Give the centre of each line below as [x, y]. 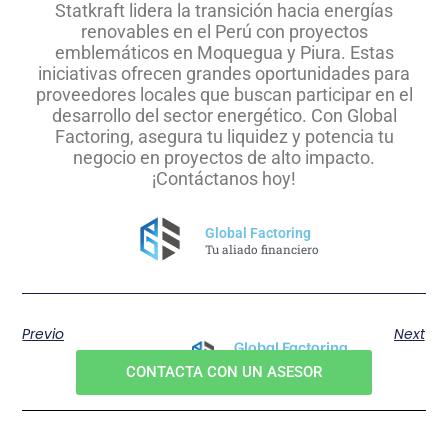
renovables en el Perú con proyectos [224, 31]
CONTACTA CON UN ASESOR [224, 371]
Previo [43, 334]
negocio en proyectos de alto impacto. [224, 157]
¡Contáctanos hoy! [224, 178]
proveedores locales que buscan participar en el [224, 94]
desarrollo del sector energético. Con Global [224, 115]
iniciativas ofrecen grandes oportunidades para [224, 73]
